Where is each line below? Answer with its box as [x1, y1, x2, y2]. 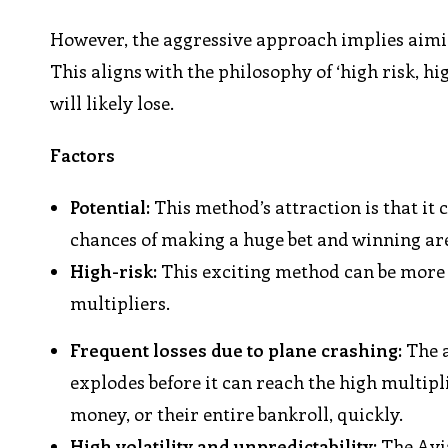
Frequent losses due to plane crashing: [70, 338, 403, 363]
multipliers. [70, 291, 171, 316]
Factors [50, 143, 116, 168]
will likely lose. [50, 91, 175, 116]
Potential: [70, 195, 151, 220]
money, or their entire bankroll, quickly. [70, 402, 404, 427]
